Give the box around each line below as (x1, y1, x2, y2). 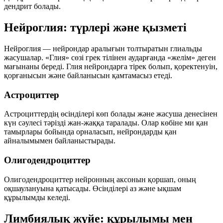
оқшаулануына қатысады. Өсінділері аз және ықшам (4, 184, 181, 193)
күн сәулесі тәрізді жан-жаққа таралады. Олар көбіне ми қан (4, 118, 208, 127)
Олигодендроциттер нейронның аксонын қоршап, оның (4, 175, 196, 184)
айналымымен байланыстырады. (4, 136, 115, 145)
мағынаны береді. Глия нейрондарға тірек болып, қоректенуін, (4, 62, 218, 71)
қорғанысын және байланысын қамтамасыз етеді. (4, 71, 172, 80)
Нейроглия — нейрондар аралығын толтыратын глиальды (4, 44, 202, 53)
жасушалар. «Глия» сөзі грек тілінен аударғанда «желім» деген (4, 53, 216, 62)
